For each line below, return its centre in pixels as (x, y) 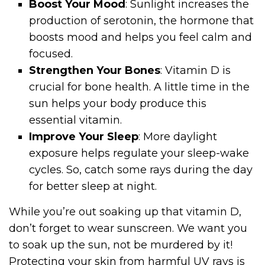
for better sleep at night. (93, 186)
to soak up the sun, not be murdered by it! (121, 245)
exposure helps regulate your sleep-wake (139, 153)
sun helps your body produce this (118, 103)
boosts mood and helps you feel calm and (141, 37)
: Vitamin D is (196, 70)
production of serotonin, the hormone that (142, 20)
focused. (51, 54)
